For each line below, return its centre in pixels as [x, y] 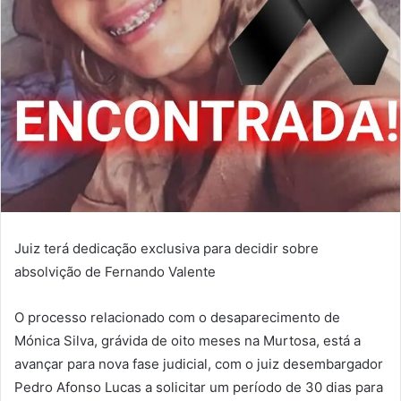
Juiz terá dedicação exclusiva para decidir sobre [166, 249]
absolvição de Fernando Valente [115, 272]
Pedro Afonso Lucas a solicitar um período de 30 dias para [199, 388]
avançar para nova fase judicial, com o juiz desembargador [199, 364]
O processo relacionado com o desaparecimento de [177, 318]
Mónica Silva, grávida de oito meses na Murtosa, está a [188, 341]
